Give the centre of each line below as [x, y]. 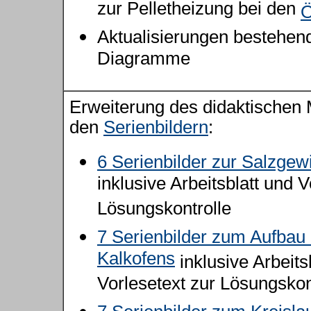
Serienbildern [156, 127]
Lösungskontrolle [164, 211]
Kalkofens [136, 261]
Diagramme [144, 61]
